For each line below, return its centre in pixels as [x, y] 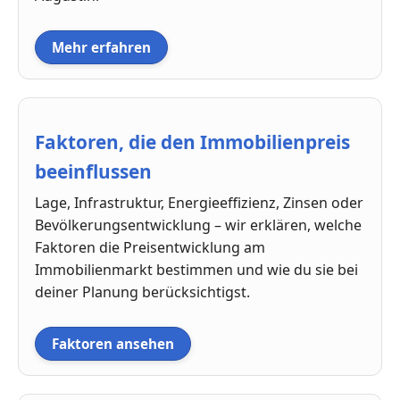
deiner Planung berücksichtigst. [142, 292]
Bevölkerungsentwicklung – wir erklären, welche [198, 225]
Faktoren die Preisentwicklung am [150, 248]
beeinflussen [93, 172]
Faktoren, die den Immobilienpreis [192, 142]
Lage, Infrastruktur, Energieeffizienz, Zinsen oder [199, 203]
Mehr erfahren [101, 48]
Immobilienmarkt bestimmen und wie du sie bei [196, 270]
